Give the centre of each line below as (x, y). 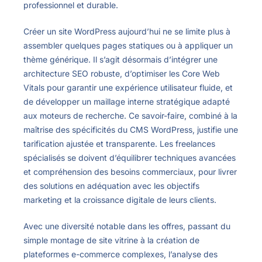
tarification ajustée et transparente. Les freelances (119, 144)
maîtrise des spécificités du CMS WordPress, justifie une (131, 130)
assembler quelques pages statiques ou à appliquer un (128, 46)
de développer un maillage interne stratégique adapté (127, 102)
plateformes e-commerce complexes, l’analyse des (120, 254)
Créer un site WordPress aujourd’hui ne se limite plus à (127, 32)
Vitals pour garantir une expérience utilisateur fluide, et (128, 88)
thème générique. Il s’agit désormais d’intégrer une (120, 60)
